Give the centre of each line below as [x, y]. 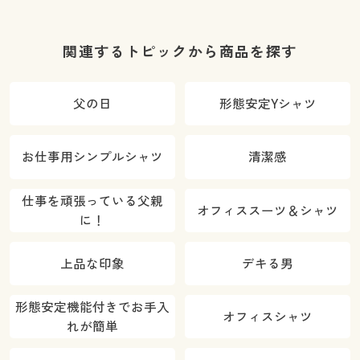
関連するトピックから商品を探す [180, 52]
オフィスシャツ [268, 317]
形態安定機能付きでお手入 [92, 307]
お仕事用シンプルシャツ [92, 157]
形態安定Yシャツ [268, 104]
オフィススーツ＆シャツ [268, 210]
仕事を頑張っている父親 [92, 200]
